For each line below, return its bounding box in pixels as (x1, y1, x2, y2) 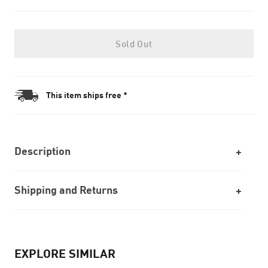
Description (14, 144, 71, 158)
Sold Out (115, 38, 153, 49)
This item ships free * (46, 90, 127, 100)
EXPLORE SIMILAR (14, 246, 115, 261)
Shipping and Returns (14, 183, 118, 197)
